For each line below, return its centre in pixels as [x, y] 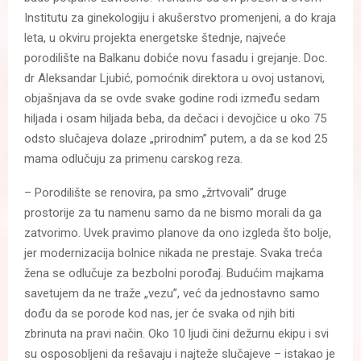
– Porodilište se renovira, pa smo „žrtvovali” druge [156, 192]
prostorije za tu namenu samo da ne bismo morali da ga [173, 212]
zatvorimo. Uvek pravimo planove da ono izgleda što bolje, [178, 232]
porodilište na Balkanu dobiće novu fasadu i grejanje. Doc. [176, 58]
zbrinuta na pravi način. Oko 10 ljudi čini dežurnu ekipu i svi [176, 333]
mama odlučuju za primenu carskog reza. [133, 158]
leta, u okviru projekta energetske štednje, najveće [155, 37]
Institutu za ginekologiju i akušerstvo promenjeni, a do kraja [180, 17]
